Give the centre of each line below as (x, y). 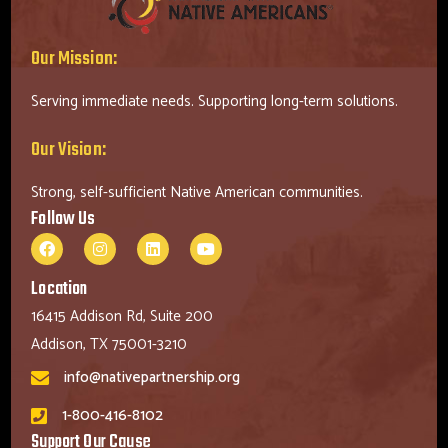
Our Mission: (74, 58)
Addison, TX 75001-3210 (109, 344)
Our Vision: (68, 149)
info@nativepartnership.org (152, 377)
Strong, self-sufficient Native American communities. (197, 192)
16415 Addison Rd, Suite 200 (122, 316)
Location (59, 289)
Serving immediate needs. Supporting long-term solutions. (215, 101)
